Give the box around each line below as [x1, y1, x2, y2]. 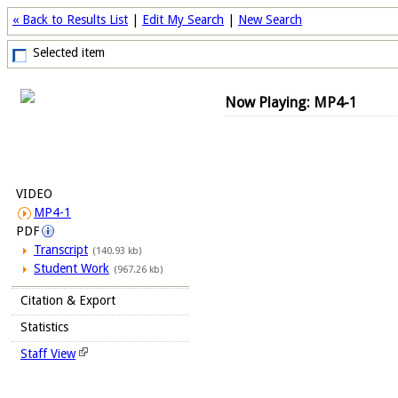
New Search [238, 12, 302, 27]
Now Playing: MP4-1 [225, 94, 357, 112]
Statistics [20, 320, 68, 334]
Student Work [34, 261, 109, 275]
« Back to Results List [12, 12, 128, 27]
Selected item [33, 45, 105, 60]
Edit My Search [142, 12, 224, 27]
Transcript [34, 243, 88, 257]
